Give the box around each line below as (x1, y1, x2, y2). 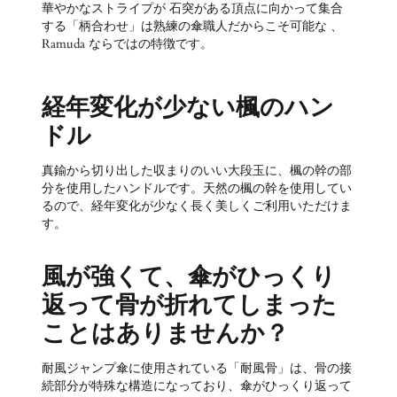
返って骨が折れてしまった (42, 288, 338, 322)
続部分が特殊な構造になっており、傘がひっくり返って (42, 378, 353, 395)
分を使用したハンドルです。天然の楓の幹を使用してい (42, 181, 353, 198)
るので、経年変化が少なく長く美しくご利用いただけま (42, 198, 353, 215)
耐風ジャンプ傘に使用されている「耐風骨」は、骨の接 (42, 361, 353, 378)
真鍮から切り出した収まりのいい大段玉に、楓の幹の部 (42, 163, 353, 180)
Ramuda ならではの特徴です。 (42, 36, 214, 53)
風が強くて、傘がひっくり (42, 260, 337, 293)
